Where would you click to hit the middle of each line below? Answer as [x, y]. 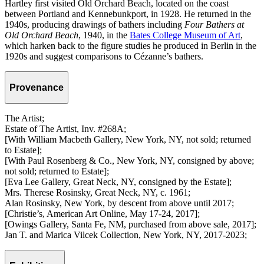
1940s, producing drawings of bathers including [95, 24]
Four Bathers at [214, 24]
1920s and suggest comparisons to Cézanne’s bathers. [104, 56]
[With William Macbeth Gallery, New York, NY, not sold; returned [128, 140]
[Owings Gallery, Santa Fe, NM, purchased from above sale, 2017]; [131, 225]
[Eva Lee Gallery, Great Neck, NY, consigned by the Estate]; [118, 182]
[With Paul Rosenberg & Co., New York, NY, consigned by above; [129, 161]
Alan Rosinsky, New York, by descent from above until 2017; [119, 203]
